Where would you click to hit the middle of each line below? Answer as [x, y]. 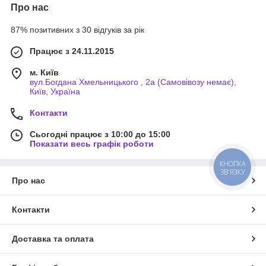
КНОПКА [233, 163]
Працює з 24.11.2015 [72, 51]
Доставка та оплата [53, 238]
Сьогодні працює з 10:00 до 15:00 [100, 134]
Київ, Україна [55, 91]
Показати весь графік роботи [92, 143]
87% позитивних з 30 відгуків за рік [77, 29]
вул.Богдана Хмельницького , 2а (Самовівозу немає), [133, 82]
